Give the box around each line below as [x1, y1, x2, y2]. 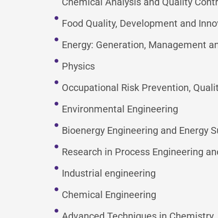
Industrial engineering [62, 167, 156, 180]
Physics [62, 60, 95, 73]
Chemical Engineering [62, 189, 156, 201]
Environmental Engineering [62, 103, 178, 115]
